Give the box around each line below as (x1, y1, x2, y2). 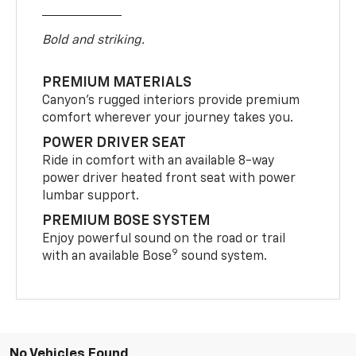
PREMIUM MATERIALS (42, 75, 192, 90)
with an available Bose (42, 250, 172, 263)
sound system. (178, 250, 268, 263)
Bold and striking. (42, 33, 145, 47)
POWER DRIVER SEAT (42, 135, 187, 150)
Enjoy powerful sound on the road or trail (42, 232, 286, 246)
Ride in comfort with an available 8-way (42, 154, 275, 168)
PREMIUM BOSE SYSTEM (42, 213, 211, 228)
